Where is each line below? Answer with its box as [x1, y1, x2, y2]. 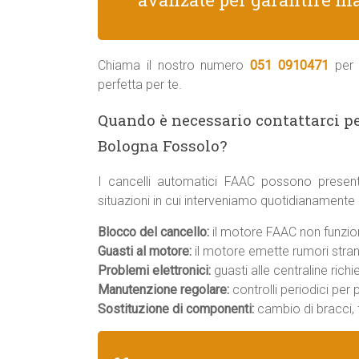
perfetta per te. [98, 77, 182, 92]
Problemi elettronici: [98, 263, 211, 278]
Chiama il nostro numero [98, 58, 251, 73]
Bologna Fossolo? [98, 135, 227, 155]
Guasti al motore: [98, 244, 192, 259]
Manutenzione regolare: [98, 282, 229, 297]
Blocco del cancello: [98, 224, 209, 240]
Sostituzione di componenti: [98, 301, 254, 317]
